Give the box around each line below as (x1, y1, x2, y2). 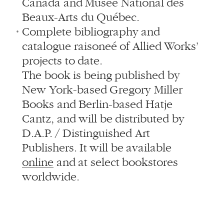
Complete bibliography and (22, 25, 160, 38)
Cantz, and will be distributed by (22, 112, 185, 125)
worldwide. (22, 170, 79, 183)
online (22, 155, 53, 169)
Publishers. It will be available (22, 141, 172, 154)
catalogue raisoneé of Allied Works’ (22, 39, 199, 53)
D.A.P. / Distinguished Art (22, 126, 150, 140)
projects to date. (22, 54, 103, 67)
